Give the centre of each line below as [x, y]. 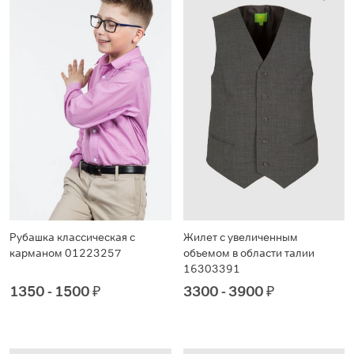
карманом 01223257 [66, 253]
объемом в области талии [249, 253]
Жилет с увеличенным [240, 237]
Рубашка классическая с [72, 237]
